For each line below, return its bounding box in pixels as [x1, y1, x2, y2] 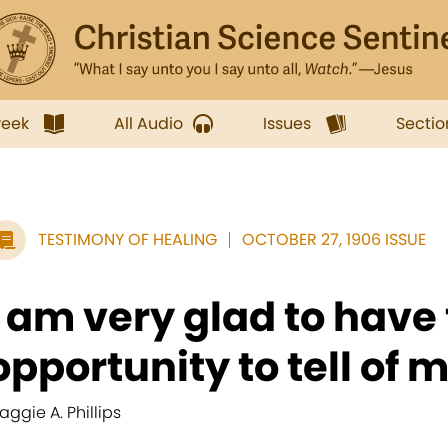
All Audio [114, 112, 183, 135]
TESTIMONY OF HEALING [38, 228, 217, 251]
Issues [263, 112, 311, 135]
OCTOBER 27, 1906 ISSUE [242, 228, 426, 251]
